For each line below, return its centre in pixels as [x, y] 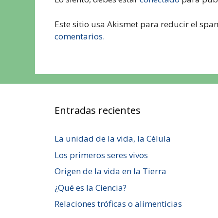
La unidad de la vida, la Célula [113, 139]
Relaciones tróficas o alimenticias [118, 204]
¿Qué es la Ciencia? [91, 187]
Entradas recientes [98, 110]
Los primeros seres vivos [101, 155]
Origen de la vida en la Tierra [110, 171]
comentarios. [80, 36]
